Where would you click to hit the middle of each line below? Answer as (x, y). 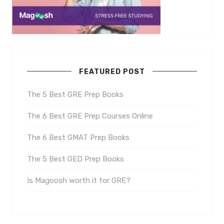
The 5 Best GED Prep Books (75, 159)
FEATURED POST (112, 72)
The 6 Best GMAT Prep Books (78, 138)
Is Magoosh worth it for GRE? (78, 181)
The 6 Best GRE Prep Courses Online (90, 116)
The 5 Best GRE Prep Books (75, 95)
